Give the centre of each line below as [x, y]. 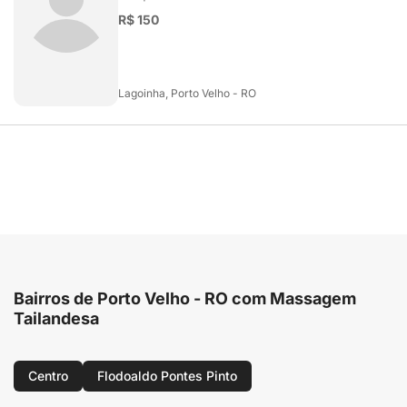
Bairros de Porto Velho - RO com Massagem [185, 298]
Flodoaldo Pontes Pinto [167, 376]
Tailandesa [56, 318]
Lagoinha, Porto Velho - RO [187, 93]
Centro [48, 376]
